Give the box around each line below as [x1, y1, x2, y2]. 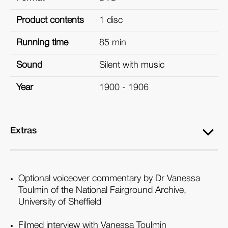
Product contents [16, 16, 84, 25]
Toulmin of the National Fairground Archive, [18, 186, 187, 195]
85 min [99, 39, 126, 47]
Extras [10, 127, 37, 135]
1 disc [99, 16, 123, 25]
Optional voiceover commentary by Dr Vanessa [18, 175, 201, 183]
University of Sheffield [18, 198, 102, 207]
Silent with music [99, 61, 164, 70]
